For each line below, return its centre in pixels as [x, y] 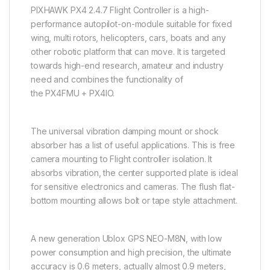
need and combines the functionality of [107, 80]
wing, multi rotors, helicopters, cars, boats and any [128, 38]
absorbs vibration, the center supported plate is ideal [134, 173]
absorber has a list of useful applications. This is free [133, 145]
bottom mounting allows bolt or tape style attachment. [134, 201]
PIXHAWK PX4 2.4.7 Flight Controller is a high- [120, 10]
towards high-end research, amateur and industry [127, 66]
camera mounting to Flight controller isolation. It [121, 159]
